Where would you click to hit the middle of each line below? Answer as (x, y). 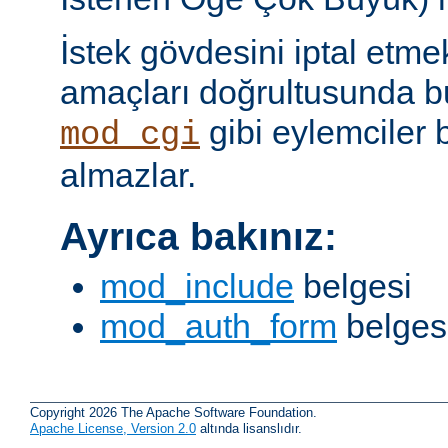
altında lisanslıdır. (249, 429)
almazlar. (128, 174)
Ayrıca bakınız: (198, 237)
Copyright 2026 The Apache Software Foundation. (173, 413)
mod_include (197, 285)
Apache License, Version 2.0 (113, 429)
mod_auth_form (218, 325)
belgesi (353, 285)
